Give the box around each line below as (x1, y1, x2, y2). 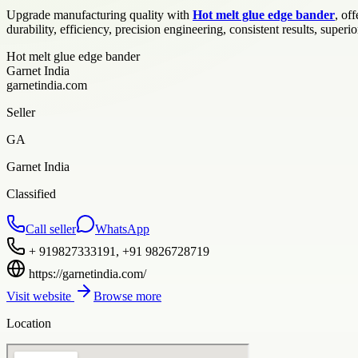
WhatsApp (95, 221, 149, 236)
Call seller (26, 221, 76, 236)
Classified (6, 186, 56, 201)
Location (6, 316, 51, 330)
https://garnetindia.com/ (29, 266, 146, 280)
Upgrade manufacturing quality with (6, 7, 193, 22)
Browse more (93, 288, 161, 303)
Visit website (6, 288, 74, 303)
